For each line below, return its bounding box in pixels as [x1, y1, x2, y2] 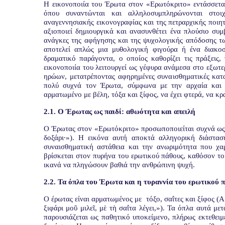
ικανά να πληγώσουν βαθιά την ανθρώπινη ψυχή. [44, 161, 195, 169]
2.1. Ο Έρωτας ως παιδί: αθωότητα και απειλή [44, 107, 195, 116]
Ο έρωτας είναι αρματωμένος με [44, 195, 144, 203]
